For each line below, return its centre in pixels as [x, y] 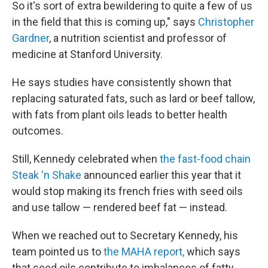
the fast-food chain [204, 159]
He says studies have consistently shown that [122, 82]
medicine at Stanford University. [87, 54]
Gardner [31, 38]
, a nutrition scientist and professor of [138, 38]
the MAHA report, [144, 252]
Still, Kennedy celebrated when [85, 159]
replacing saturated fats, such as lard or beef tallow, [133, 98]
